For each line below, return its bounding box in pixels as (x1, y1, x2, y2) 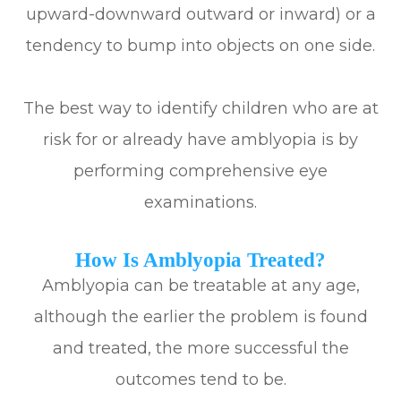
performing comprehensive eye (73, 161, 328, 182)
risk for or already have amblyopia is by (43, 130, 358, 150)
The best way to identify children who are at (22, 98, 379, 119)
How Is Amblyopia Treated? (75, 248, 326, 272)
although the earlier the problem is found (33, 307, 368, 328)
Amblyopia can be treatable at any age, (41, 276, 360, 296)
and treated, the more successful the (52, 338, 349, 359)
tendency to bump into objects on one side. (26, 36, 375, 56)
